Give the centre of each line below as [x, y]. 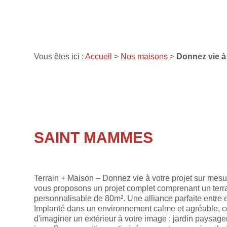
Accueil [99, 56]
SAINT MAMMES [94, 138]
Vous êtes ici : [60, 56]
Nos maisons [144, 56]
